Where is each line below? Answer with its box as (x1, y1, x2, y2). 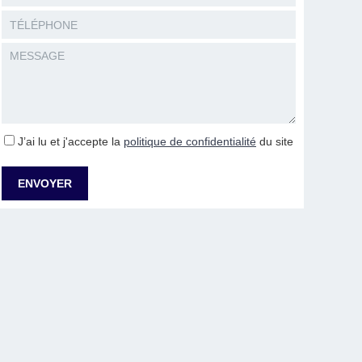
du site (256, 135, 293, 148)
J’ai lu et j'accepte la (18, 135, 124, 148)
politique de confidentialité (124, 135, 256, 148)
